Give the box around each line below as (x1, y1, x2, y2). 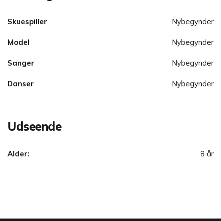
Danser (7, 79, 34, 89)
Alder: (7, 149, 30, 159)
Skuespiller (7, 17, 47, 27)
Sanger (7, 58, 35, 68)
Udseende (7, 119, 62, 134)
